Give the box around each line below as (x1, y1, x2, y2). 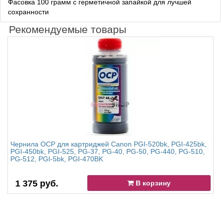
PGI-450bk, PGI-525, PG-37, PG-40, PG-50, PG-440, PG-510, (10, 147, 205, 156)
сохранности (8, 8, 49, 16)
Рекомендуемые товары (9, 24, 126, 36)
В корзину (134, 179, 171, 187)
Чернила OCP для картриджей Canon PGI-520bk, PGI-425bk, (10, 140, 207, 148)
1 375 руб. (15, 179, 58, 189)
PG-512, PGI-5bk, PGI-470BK (10, 155, 103, 163)
